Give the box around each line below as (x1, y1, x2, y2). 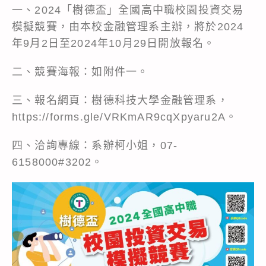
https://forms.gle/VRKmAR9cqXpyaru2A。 (12, 110, 237, 123)
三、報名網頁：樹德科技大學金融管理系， (12, 94, 229, 106)
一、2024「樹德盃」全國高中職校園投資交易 (12, 4, 244, 16)
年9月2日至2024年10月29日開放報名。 (12, 37, 216, 49)
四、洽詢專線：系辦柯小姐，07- (12, 139, 178, 151)
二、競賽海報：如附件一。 (12, 65, 149, 78)
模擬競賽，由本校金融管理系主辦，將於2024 (12, 20, 244, 33)
